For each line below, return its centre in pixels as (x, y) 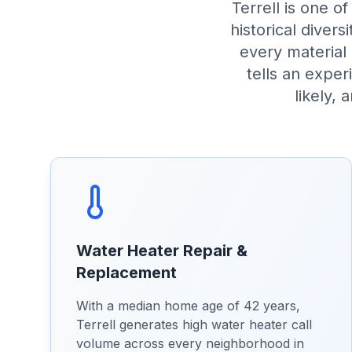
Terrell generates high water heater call (194, 324)
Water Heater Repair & (162, 251)
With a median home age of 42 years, (188, 306)
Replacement (126, 273)
